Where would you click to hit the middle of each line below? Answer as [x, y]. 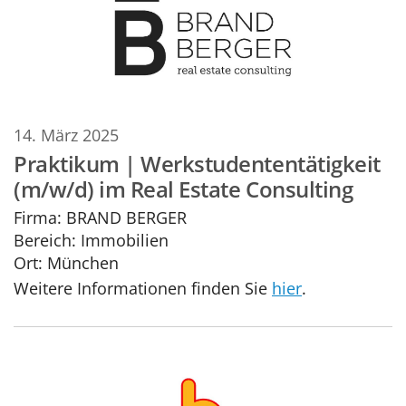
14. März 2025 [66, 135]
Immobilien [122, 239]
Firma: [38, 217]
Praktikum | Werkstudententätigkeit [197, 164]
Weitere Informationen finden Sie [143, 288]
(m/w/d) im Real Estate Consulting [184, 189]
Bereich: [45, 239]
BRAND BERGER [124, 217]
